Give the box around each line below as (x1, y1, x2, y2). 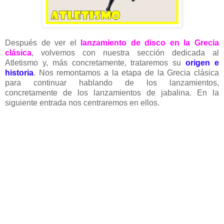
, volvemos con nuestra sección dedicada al (31, 48, 219, 57)
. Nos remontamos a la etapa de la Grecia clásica (33, 68, 219, 77)
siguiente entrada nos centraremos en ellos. (5, 98, 159, 107)
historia (5, 68, 33, 77)
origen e (185, 58, 219, 67)
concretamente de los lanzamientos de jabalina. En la (5, 88, 219, 97)
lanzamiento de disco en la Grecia (80, 38, 219, 47)
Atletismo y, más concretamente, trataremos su (5, 58, 186, 67)
